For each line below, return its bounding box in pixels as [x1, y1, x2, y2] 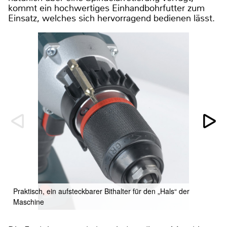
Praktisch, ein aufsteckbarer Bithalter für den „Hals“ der [13, 185, 190, 196]
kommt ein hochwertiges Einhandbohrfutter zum [8, 2, 205, 14]
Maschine [13, 196, 44, 207]
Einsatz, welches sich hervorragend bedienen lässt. [8, 12, 215, 24]
